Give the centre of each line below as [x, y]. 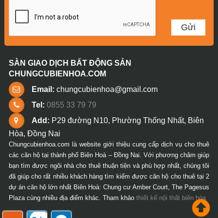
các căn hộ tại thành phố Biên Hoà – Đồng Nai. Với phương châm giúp [109, 155]
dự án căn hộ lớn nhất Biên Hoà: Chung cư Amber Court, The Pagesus [109, 187]
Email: [43, 90]
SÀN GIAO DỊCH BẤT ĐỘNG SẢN [70, 63]
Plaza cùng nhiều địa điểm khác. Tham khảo [72, 198]
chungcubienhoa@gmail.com [107, 90]
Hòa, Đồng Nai [34, 134]
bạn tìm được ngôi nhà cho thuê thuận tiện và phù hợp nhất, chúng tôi [109, 166]
